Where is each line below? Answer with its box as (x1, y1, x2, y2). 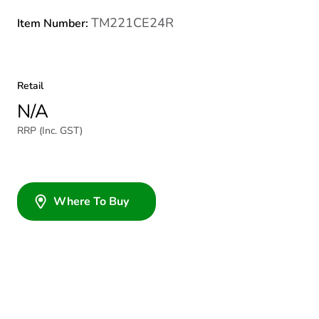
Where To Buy (53, 194, 129, 209)
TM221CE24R (91, 14, 174, 31)
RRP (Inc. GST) (17, 124, 83, 137)
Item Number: (17, 16, 91, 31)
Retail (17, 79, 43, 93)
